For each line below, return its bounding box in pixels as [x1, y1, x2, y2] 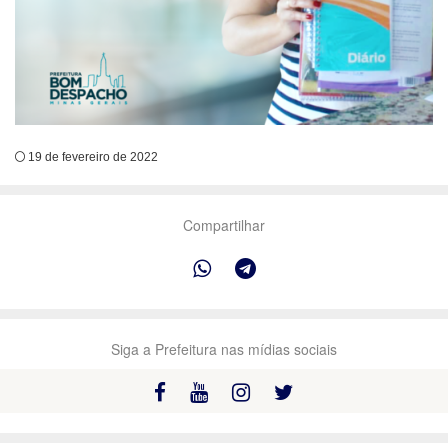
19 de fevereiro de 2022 [25, 150, 158, 164]
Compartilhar [183, 215, 265, 235]
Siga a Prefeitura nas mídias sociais [111, 339, 337, 359]
